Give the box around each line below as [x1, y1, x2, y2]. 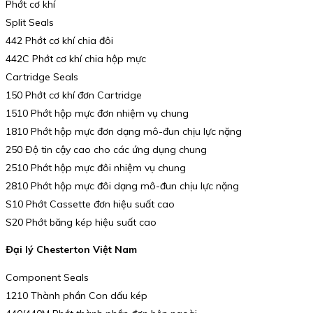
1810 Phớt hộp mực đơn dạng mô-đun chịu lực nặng [6, 124, 242, 138]
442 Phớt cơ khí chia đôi [6, 34, 113, 47]
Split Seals [6, 15, 54, 29]
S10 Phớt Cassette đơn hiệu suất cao [6, 197, 175, 210]
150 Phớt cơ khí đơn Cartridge [6, 88, 142, 101]
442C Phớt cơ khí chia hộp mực [6, 52, 146, 65]
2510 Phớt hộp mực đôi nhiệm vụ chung [6, 161, 186, 174]
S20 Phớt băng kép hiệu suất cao [6, 215, 156, 228]
